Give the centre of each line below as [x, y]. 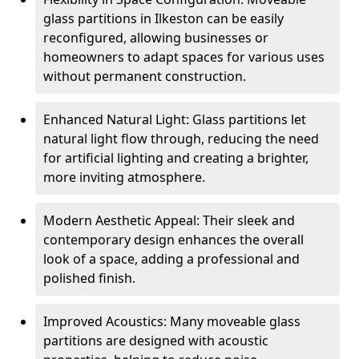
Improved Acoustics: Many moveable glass [172, 321]
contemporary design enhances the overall [173, 240]
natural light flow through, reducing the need [181, 139]
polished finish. [89, 278]
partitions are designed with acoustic [156, 341]
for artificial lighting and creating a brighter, [176, 158]
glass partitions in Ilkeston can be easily [163, 18]
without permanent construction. [145, 76]
